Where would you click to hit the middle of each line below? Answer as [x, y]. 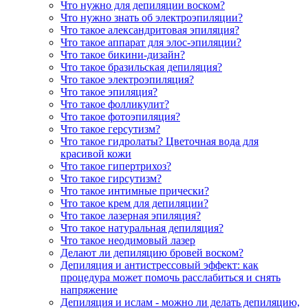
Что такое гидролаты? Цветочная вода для [159, 142]
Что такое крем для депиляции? [134, 203]
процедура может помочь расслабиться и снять [170, 278]
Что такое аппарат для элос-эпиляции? [151, 43]
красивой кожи [96, 154]
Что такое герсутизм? [110, 129]
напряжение [89, 290]
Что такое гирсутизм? [111, 179]
